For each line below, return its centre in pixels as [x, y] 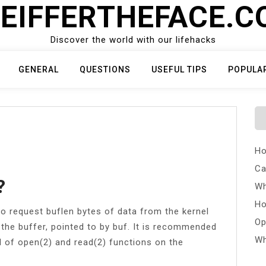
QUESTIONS [105, 69]
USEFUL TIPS [179, 69]
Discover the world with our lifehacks [133, 40]
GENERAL [39, 69]
